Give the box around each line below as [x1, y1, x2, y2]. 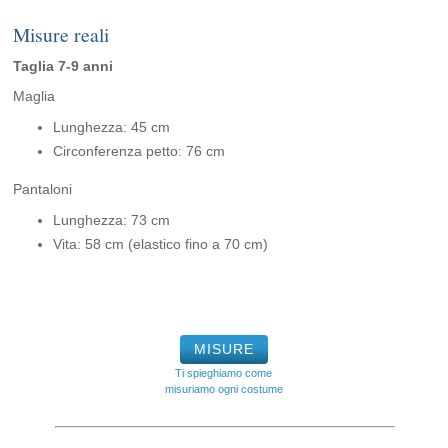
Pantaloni [13, 181, 73, 198]
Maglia [13, 88, 56, 105]
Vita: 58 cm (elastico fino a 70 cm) [53, 236, 269, 253]
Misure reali [13, 21, 110, 49]
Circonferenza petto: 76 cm [53, 143, 226, 160]
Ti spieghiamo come [175, 367, 273, 380]
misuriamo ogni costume [164, 383, 283, 396]
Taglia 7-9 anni [13, 58, 114, 75]
